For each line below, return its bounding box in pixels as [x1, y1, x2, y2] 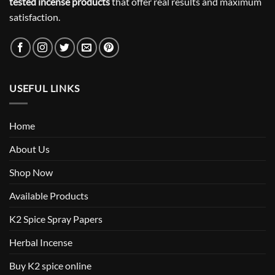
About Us [9, 142, 50, 155]
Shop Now [9, 166, 53, 178]
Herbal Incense [9, 236, 72, 248]
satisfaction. [9, 11, 60, 23]
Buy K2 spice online [9, 259, 91, 271]
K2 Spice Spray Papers [9, 212, 103, 225]
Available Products [9, 189, 88, 201]
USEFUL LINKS [9, 82, 80, 95]
